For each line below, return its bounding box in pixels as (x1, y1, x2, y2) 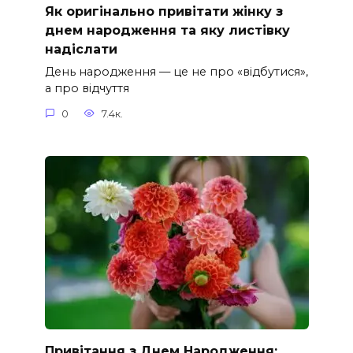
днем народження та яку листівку (44, 22, 290, 38)
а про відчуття (44, 81, 129, 96)
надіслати (44, 41, 117, 57)
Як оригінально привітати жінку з (44, 3, 283, 19)
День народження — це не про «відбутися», (44, 65, 308, 80)
